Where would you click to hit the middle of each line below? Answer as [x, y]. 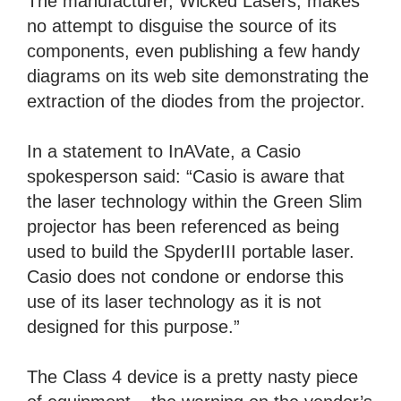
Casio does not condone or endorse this [185, 277]
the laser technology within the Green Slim [195, 202]
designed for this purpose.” [133, 327]
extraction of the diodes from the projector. [196, 102]
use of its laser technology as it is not [174, 302]
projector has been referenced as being [183, 227]
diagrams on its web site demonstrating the [198, 77]
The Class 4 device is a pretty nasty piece [192, 377]
